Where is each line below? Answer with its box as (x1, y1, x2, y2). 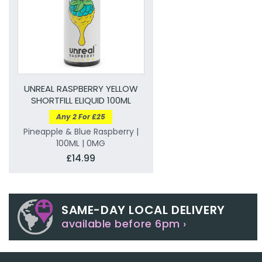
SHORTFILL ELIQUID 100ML (30, 94, 131, 107)
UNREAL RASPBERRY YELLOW (23, 82, 138, 95)
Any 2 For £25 (56, 112, 106, 122)
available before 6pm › (61, 216, 187, 232)
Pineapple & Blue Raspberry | (23, 126, 139, 138)
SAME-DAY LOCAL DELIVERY (61, 202, 225, 219)
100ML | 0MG (56, 137, 106, 150)
